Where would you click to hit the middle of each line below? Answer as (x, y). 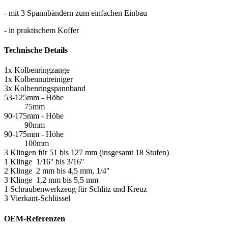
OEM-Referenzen (35, 218)
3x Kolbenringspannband (45, 89)
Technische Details (36, 50)
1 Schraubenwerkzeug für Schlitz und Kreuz (76, 189)
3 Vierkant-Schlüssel (37, 198)
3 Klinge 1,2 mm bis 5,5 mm (51, 180)
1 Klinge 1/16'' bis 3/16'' (44, 162)
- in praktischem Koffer (41, 30)
